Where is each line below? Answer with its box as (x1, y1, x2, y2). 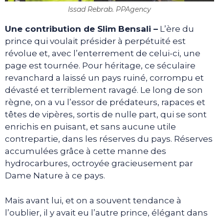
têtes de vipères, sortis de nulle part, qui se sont (5, 109, 207, 120)
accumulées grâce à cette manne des (5, 146, 166, 156)
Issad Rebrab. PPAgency (68, 5, 151, 14)
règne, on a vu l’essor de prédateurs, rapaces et (5, 97, 205, 108)
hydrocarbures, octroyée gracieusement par (5, 158, 193, 169)
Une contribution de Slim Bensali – (5, 24, 158, 34)
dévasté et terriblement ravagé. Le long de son (5, 85, 203, 95)
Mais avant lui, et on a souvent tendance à (5, 195, 181, 205)
